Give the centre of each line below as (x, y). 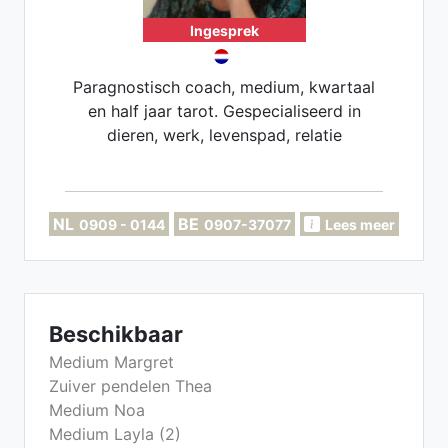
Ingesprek (224, 30)
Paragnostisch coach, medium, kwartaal (224, 87)
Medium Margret (111, 362)
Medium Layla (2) (115, 434)
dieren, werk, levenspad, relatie (224, 135)
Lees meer (360, 224)
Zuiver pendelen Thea (130, 386)
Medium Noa (97, 410)
